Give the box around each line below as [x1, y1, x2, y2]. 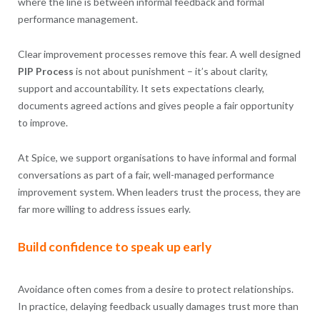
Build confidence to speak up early [17, 239, 211, 255]
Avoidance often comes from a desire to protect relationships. [17, 282, 294, 295]
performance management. [17, 13, 138, 26]
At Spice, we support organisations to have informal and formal [17, 151, 296, 164]
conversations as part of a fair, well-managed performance [17, 169, 274, 181]
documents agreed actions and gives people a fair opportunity [17, 99, 294, 112]
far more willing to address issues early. [17, 203, 191, 216]
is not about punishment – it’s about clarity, [73, 65, 268, 78]
